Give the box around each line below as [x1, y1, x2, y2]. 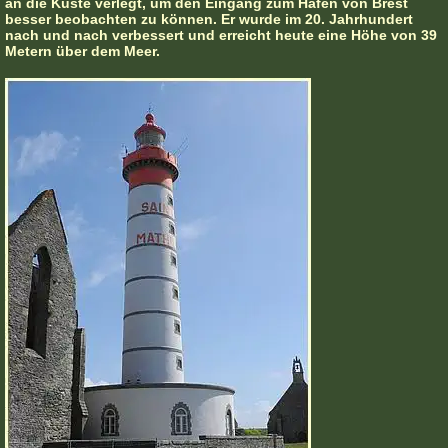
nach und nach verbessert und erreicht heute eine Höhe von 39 [5, 27, 437, 44]
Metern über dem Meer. [5, 43, 160, 60]
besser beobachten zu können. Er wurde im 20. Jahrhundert [5, 11, 413, 28]
